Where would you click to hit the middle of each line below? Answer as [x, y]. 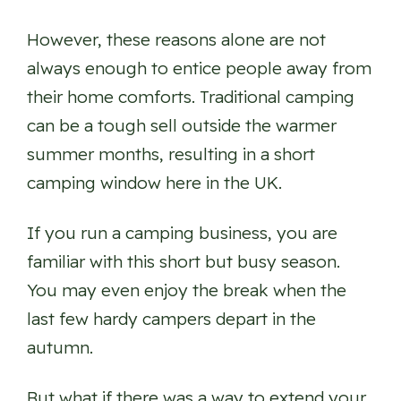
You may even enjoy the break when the [187, 290]
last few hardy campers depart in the [171, 319]
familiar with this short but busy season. [183, 262]
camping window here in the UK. [154, 183]
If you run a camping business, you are [182, 233]
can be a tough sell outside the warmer [182, 126]
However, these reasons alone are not [176, 40]
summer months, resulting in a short [171, 154]
